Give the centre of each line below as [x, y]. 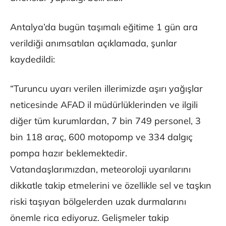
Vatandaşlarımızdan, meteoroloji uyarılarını [100, 169]
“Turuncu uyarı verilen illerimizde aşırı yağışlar [106, 89]
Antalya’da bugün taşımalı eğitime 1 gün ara [104, 27]
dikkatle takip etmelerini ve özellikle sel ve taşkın [111, 186]
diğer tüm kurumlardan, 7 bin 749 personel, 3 [105, 121]
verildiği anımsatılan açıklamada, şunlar [94, 43]
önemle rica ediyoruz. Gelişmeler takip [90, 218]
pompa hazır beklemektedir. [69, 153]
